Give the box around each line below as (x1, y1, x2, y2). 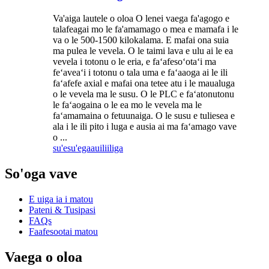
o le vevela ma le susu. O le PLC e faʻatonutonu (53, 89, 234, 100)
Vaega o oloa (5, 249, 82, 265)
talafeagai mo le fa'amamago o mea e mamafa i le (53, 24, 238, 35)
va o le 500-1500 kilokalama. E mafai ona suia (53, 35, 229, 46)
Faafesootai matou (29, 226, 98, 237)
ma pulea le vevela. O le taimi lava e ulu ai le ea (53, 46, 233, 56)
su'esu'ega (53, 143, 91, 154)
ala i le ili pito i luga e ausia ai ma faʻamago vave (53, 121, 237, 132)
